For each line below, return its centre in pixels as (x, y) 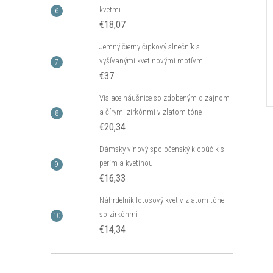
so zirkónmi (119, 214)
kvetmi (110, 9)
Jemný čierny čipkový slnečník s (150, 47)
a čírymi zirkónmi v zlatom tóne (151, 112)
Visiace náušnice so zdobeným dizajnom (165, 98)
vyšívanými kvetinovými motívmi (152, 61)
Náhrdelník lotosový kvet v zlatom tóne (162, 200)
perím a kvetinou (126, 163)
